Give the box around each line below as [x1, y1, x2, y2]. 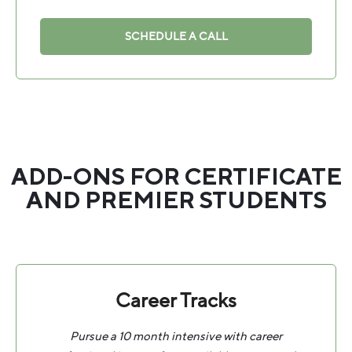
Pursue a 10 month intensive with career [70, 328, 282, 345]
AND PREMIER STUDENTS [25, 185, 327, 217]
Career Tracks [115, 288, 236, 315]
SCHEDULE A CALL [124, 29, 228, 45]
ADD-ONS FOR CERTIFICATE [10, 162, 342, 193]
